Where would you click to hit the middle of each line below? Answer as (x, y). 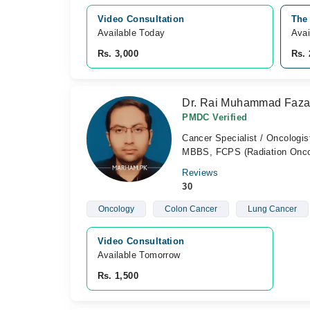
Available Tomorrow (140, 255)
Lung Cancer (272, 209)
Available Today (131, 33)
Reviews (200, 173)
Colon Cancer (191, 209)
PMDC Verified (215, 117)
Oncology (116, 209)
